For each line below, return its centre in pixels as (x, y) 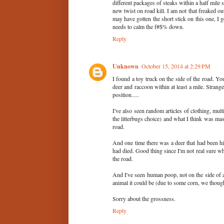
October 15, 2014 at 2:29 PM (176, 66)
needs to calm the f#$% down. (148, 26)
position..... (126, 94)
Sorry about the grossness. (144, 198)
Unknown (125, 66)
